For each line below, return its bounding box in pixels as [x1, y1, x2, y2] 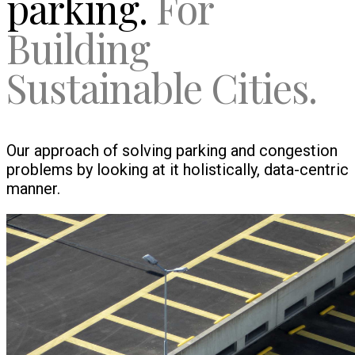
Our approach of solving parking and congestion [6, 140, 338, 160]
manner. [6, 178, 60, 198]
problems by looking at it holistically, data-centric [6, 159, 349, 179]
